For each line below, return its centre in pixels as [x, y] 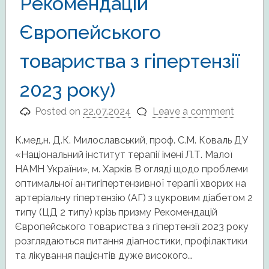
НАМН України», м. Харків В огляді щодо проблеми [131, 169]
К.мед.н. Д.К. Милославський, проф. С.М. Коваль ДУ [131, 140]
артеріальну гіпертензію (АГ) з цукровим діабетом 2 [134, 198]
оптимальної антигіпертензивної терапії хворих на [130, 183]
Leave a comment [193, 111]
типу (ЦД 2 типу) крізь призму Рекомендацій [116, 212]
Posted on [59, 111]
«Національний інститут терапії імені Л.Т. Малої [123, 154]
